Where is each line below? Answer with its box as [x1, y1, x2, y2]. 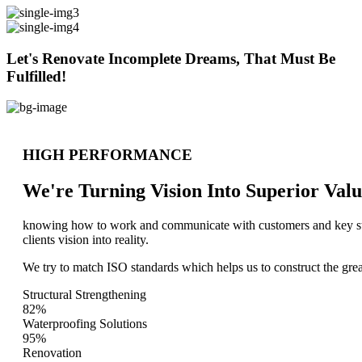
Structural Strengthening [23, 287, 146, 301]
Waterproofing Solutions [23, 316, 147, 330]
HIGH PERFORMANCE [23, 146, 192, 164]
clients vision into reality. [23, 232, 149, 246]
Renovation [23, 345, 82, 360]
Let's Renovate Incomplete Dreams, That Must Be [6, 49, 335, 67]
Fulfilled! [6, 67, 66, 85]
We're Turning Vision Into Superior [23, 179, 324, 201]
